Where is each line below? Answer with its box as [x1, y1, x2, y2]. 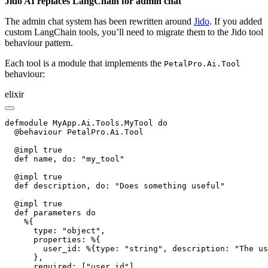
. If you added [209, 16, 262, 26]
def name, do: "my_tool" [5, 154, 124, 163]
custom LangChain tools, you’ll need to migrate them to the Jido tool [5, 26, 263, 37]
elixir [5, 89, 24, 99]
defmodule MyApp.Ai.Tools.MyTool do [5, 118, 167, 127]
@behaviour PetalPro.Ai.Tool [5, 127, 144, 136]
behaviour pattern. [5, 37, 73, 48]
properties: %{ [5, 234, 100, 244]
